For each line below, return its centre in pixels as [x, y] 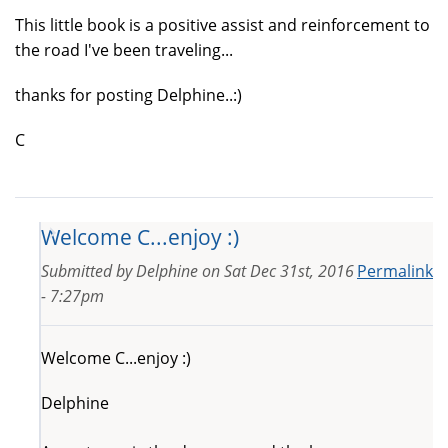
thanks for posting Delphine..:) [128, 94]
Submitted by [88, 270]
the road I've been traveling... [124, 49]
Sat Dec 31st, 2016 [289, 270]
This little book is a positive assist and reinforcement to [222, 24]
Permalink [395, 270]
